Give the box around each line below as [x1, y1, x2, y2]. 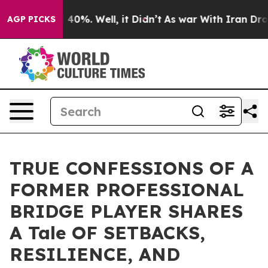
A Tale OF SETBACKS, [10, 221, 205, 244]
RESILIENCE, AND [10, 243, 180, 266]
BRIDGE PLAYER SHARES [10, 200, 243, 223]
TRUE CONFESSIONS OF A [10, 157, 254, 179]
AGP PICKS [7, 14, 56, 25]
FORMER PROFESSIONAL [10, 178, 244, 201]
